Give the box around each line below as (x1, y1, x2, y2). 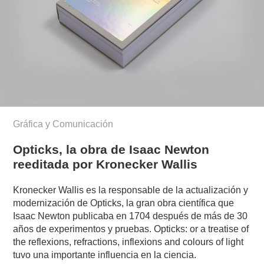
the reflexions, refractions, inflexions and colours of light (13, 237, 244, 247)
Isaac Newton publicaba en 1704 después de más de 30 (13, 211, 248, 222)
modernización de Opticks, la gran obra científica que (13, 198, 235, 209)
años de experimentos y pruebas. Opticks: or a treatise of (13, 224, 249, 235)
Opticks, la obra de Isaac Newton (13, 143, 210, 157)
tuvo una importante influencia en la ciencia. (13, 250, 197, 260)
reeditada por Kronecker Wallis (13, 157, 198, 171)
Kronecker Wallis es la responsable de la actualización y (13, 185, 249, 196)
